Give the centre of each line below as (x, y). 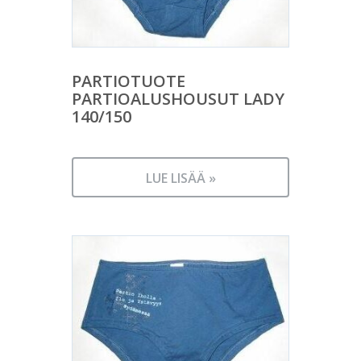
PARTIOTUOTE (129, 81)
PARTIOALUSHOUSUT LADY (178, 98)
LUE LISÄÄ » (180, 178)
